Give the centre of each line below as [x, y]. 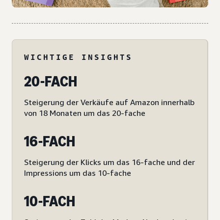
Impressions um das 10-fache [78, 173]
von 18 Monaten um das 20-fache [85, 113]
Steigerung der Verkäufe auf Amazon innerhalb [109, 102]
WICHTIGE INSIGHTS [78, 57]
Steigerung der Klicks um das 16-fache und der [110, 162]
